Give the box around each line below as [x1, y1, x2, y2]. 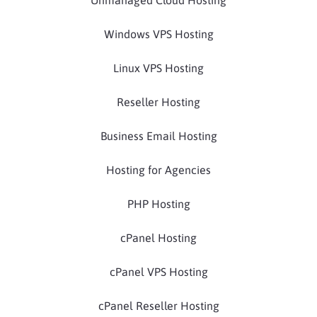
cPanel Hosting [120, 231, 197, 244]
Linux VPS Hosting [113, 61, 204, 74]
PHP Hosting [127, 197, 190, 210]
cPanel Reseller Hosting [98, 299, 219, 312]
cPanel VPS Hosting [109, 265, 208, 278]
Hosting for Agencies [106, 163, 211, 176]
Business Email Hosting [100, 129, 217, 142]
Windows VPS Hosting [103, 27, 214, 40]
